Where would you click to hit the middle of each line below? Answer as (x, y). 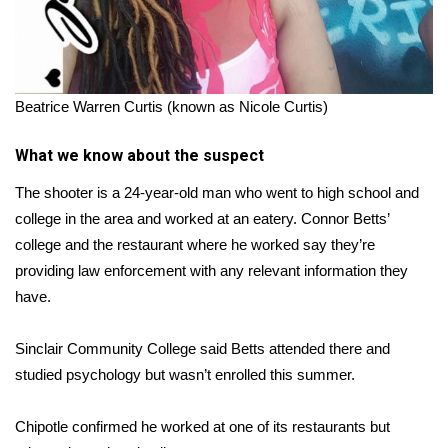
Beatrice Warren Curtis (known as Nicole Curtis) (171, 107)
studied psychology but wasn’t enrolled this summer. (185, 375)
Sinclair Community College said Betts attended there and (202, 349)
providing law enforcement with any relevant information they (211, 271)
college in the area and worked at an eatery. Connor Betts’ (202, 219)
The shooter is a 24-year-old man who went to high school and (217, 193)
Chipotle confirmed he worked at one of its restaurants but (202, 427)
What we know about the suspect (139, 156)
